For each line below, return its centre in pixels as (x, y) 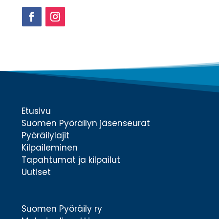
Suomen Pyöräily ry (62, 209)
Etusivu (36, 111)
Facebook (40, 31)
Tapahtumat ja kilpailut (71, 160)
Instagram (64, 31)
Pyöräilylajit (45, 135)
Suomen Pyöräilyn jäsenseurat (86, 123)
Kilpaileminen (49, 148)
